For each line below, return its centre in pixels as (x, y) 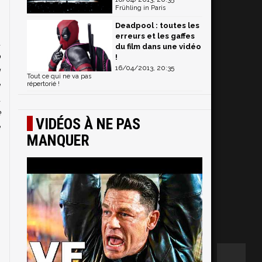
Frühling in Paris (140, 8)
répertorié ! (43, 84)
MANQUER (58, 140)
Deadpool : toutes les (157, 25)
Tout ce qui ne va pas (59, 76)
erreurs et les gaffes (155, 36)
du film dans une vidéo (158, 46)
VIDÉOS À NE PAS (88, 124)
